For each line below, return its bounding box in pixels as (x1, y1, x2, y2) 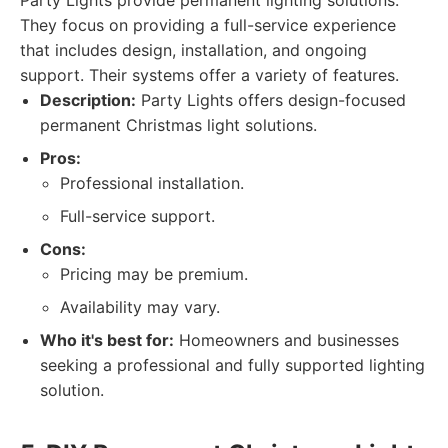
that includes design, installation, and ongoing (20, 40, 367, 60)
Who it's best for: (40, 330, 174, 350)
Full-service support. (60, 206, 215, 226)
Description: (40, 90, 136, 110)
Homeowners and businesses (174, 330, 399, 350)
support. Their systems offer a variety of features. (20, 65, 399, 85)
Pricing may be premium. (60, 264, 248, 284)
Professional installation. (60, 173, 244, 193)
